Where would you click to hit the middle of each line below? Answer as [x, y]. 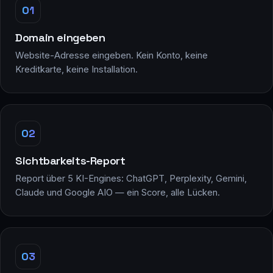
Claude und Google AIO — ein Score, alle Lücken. [118, 192]
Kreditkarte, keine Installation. [76, 69]
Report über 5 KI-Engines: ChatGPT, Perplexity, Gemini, [131, 178]
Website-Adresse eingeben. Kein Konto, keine [112, 55]
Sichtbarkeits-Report [70, 160]
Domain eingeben [60, 37]
